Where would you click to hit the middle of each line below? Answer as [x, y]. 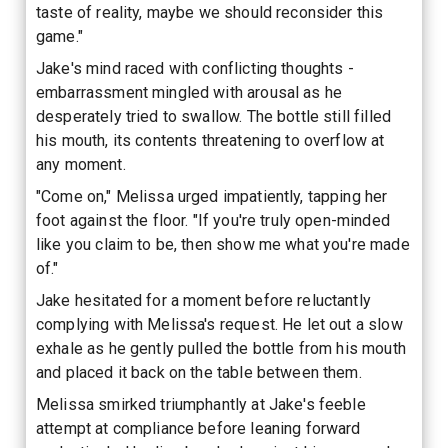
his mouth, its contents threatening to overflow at [210, 140]
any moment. [81, 164]
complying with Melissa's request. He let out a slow [219, 324]
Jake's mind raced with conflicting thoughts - [195, 68]
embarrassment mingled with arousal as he [189, 92]
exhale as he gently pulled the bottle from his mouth [221, 348]
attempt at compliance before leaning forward [198, 428]
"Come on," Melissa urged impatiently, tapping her [212, 196]
